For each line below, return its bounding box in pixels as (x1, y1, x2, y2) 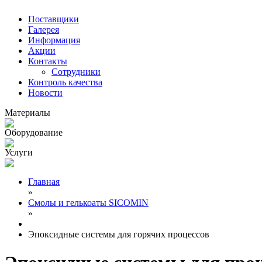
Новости (28, 88, 63, 98)
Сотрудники (51, 67, 101, 77)
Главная (28, 177, 60, 187)
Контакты (28, 56, 67, 66)
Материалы (5, 108, 50, 118)
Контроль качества (28, 77, 102, 87)
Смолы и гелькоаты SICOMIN (28, 198, 149, 208)
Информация (28, 35, 80, 45)
